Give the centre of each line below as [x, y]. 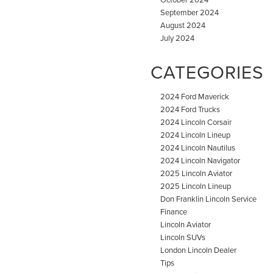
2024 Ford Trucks [190, 109]
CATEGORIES [207, 72]
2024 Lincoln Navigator [200, 160]
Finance [174, 211]
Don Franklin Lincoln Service [208, 198]
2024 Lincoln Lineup [195, 134]
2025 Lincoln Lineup [196, 186]
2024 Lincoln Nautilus [198, 147]
